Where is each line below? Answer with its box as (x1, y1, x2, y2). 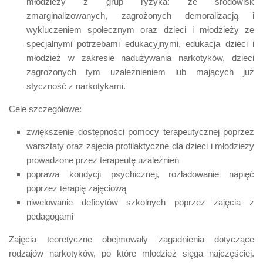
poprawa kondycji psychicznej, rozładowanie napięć (26, 168, 254, 179)
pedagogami (26, 211, 73, 221)
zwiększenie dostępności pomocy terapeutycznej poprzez (26, 126, 254, 137)
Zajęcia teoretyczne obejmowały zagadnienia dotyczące (9, 234, 254, 244)
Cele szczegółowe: (9, 103, 82, 114)
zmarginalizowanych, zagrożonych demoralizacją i (26, 10, 254, 21)
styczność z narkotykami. (26, 80, 126, 91)
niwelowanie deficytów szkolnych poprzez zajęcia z (26, 197, 254, 207)
